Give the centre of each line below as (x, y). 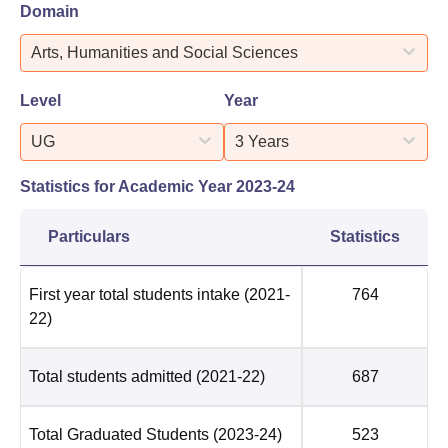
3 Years (262, 141)
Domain (49, 11)
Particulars (89, 236)
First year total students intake (134, 294)
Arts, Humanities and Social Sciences (164, 52)
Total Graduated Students (119, 434)
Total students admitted (110, 376)
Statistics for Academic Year (128, 186)
